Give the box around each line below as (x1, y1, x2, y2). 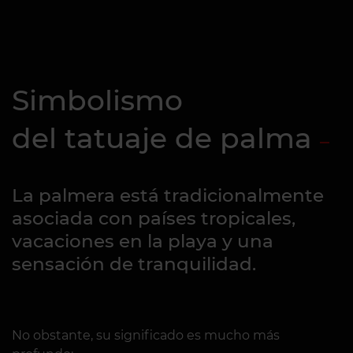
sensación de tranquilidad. (12, 253, 256, 275)
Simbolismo (12, 83, 183, 117)
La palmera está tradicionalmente (12, 184, 324, 206)
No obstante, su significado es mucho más (12, 328, 280, 343)
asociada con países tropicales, (12, 207, 295, 229)
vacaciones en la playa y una (12, 230, 273, 252)
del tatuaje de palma (12, 121, 312, 155)
